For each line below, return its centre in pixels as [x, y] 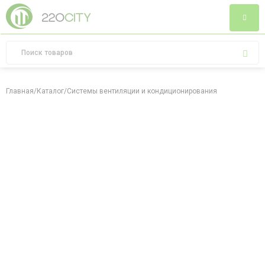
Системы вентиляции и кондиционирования [142, 91]
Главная [20, 91]
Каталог [50, 91]
